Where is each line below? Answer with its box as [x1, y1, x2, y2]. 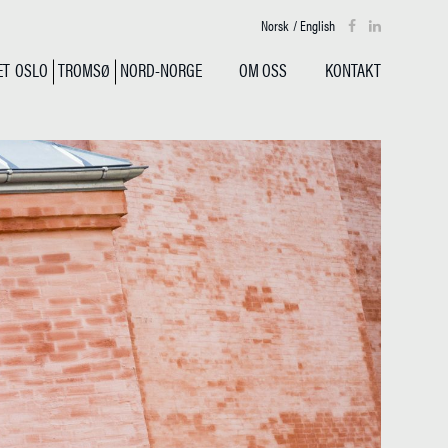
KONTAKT [324, 57, 381, 82]
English [299, 15, 335, 35]
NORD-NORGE [119, 57, 202, 82]
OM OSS [239, 57, 288, 82]
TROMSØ [57, 57, 110, 82]
